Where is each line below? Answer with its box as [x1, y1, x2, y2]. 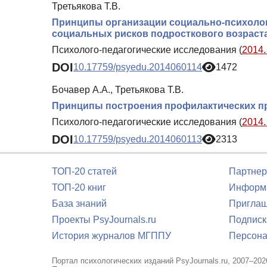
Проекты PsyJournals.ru [52, 215, 156, 225]
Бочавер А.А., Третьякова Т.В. [52, 84, 184, 95]
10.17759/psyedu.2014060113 [73, 134, 202, 145]
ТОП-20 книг [52, 182, 106, 193]
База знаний [52, 198, 107, 209]
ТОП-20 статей [52, 166, 117, 176]
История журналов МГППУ [52, 231, 171, 241]
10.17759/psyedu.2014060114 [73, 62, 202, 73]
